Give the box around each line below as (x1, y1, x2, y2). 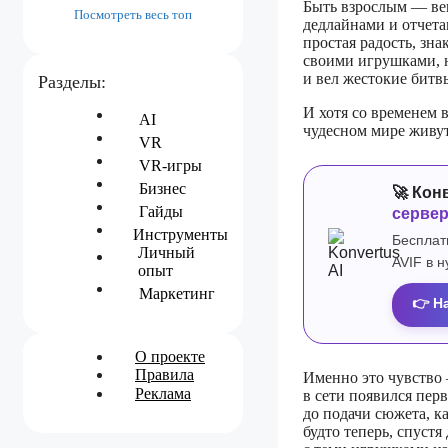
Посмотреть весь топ (74, 7, 192, 22)
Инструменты (133, 226, 228, 243)
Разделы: (38, 72, 106, 92)
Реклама (135, 384, 191, 402)
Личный (137, 244, 195, 261)
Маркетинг (139, 285, 215, 302)
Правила (135, 366, 194, 384)
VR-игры (139, 157, 202, 174)
